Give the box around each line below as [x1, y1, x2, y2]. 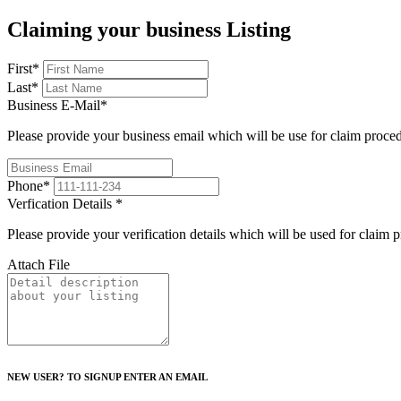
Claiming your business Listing [7, 17, 291, 41]
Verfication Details [7, 195, 115, 211]
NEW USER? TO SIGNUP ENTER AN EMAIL [7, 371, 208, 382]
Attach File [7, 256, 70, 272]
